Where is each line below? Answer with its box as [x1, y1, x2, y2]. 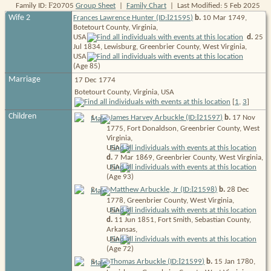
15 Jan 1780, [212, 258, 256, 266]
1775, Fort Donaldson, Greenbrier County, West [106, 125, 260, 133]
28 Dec [225, 186, 250, 194]
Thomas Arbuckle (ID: [110, 258, 179, 266]
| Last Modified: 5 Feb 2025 [166, 2, 266, 10]
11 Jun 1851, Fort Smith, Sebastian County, [112, 216, 251, 224]
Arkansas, [106, 226, 137, 234]
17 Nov [230, 114, 256, 122]
